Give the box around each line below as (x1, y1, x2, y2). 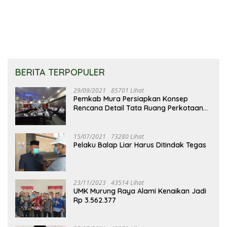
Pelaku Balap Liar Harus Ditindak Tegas (73, 140, 206, 150)
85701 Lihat (111, 86, 144, 95)
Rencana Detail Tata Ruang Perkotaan (73, 103, 203, 113)
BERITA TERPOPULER (15, 66, 105, 79)
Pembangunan (120, 5, 169, 14)
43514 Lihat (111, 178, 144, 187)
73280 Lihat (111, 132, 144, 141)
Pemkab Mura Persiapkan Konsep (73, 94, 188, 104)
